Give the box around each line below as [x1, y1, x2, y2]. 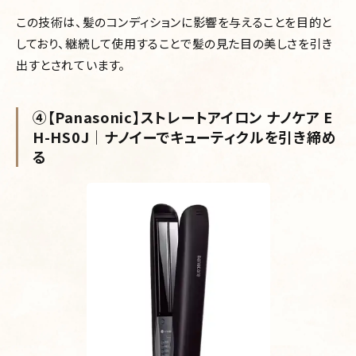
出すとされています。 [16, 56, 126, 73]
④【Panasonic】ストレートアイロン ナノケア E [33, 106, 334, 127]
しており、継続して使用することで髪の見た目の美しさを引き [16, 34, 333, 52]
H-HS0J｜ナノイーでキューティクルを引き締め [33, 126, 337, 147]
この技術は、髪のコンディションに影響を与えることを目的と [16, 13, 332, 30]
